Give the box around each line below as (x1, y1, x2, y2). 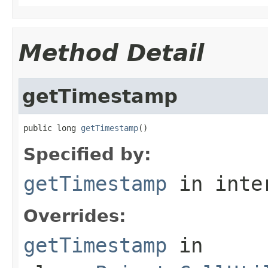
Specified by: (23, 144, 151, 165)
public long (23, 123, 81, 133)
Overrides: (23, 205, 126, 226)
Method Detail (19, 39, 204, 66)
